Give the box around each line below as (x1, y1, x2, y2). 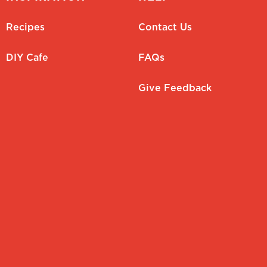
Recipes (6, 21, 45, 33)
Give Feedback (138, 82, 212, 94)
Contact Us (138, 21, 192, 33)
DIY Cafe (6, 51, 48, 63)
